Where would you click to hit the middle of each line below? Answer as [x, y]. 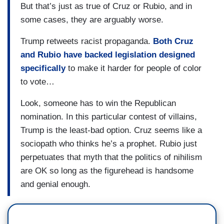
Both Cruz [173, 41]
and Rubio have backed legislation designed [108, 54]
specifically [43, 68]
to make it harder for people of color [133, 68]
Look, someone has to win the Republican [98, 103]
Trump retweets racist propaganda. [87, 41]
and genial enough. [55, 184]
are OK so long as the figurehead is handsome [107, 170]
